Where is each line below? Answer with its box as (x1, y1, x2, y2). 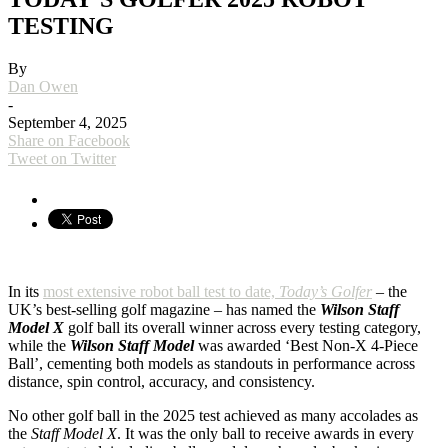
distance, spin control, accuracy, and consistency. (8, 372, 315, 390)
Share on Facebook (8, 131, 130, 149)
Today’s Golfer (279, 282, 372, 300)
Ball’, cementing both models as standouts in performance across (8, 354, 415, 372)
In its (8, 282, 43, 300)
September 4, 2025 (8, 113, 127, 131)
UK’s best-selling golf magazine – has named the (8, 300, 320, 318)
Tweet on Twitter (8, 149, 116, 167)
